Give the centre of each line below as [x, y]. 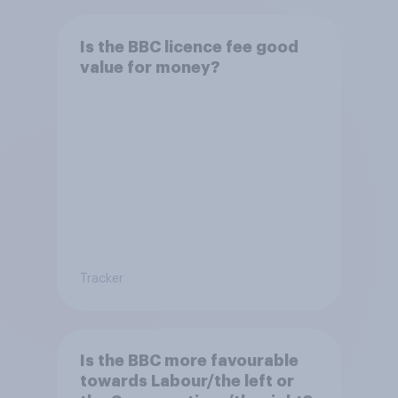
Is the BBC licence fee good [189, 48]
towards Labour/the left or [187, 382]
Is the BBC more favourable [189, 361]
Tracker [101, 279]
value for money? [150, 68]
